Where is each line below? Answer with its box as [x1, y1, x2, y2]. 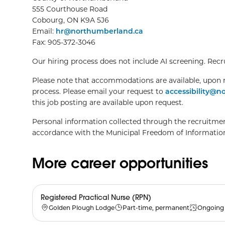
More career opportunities [32, 154, 208, 172]
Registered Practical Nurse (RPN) [41, 193, 151, 202]
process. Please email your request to [32, 86, 165, 96]
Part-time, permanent [123, 203, 189, 211]
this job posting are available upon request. [32, 97, 183, 107]
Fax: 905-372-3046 [32, 37, 95, 47]
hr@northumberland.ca [56, 26, 143, 36]
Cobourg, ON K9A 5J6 [32, 15, 109, 25]
